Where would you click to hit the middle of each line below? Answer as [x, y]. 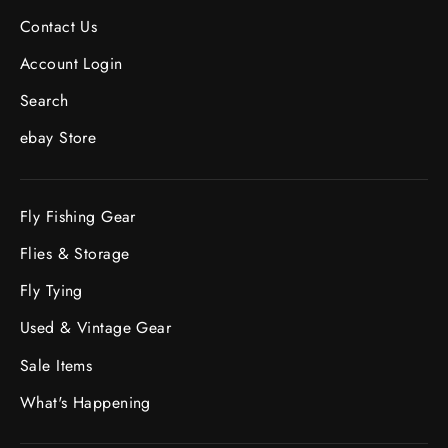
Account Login [71, 63]
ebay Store [58, 138]
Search [44, 101]
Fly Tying [51, 291]
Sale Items [56, 365]
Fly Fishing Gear [78, 216]
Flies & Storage [75, 253]
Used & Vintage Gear [96, 328]
